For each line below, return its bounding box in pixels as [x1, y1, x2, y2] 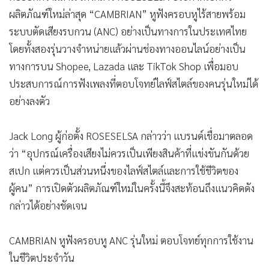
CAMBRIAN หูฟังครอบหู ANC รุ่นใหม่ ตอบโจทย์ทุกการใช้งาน [9, 233, 253, 247]
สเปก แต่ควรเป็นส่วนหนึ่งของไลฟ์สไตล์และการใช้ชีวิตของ [9, 163, 238, 177]
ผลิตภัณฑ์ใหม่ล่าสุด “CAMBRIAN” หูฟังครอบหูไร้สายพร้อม [9, 7, 246, 20]
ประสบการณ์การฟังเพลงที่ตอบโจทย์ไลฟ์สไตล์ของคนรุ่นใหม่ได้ [9, 76, 258, 90]
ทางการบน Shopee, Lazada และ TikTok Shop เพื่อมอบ [9, 59, 238, 73]
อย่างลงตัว [9, 94, 50, 107]
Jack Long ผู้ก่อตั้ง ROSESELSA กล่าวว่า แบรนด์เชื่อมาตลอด [9, 128, 253, 142]
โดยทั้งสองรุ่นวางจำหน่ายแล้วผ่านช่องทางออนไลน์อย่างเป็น [9, 41, 246, 55]
